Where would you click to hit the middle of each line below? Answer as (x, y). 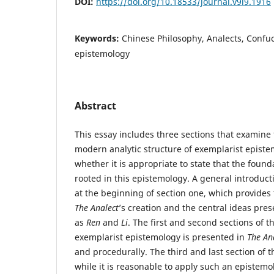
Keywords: (98, 38)
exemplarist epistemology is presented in (161, 237)
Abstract (95, 106)
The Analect (97, 207)
